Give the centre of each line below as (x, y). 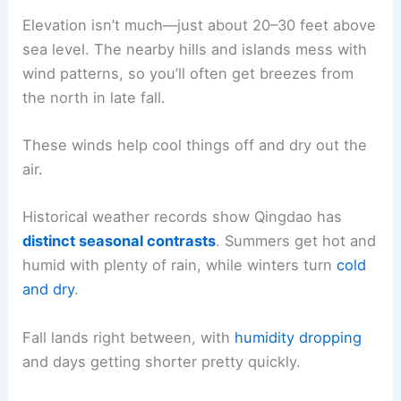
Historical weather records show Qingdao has (183, 217)
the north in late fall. (94, 97)
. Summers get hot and (296, 241)
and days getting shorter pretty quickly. (162, 361)
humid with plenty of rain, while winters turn (180, 265)
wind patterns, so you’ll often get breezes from (188, 73)
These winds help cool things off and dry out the (195, 145)
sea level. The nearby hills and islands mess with (195, 49)
